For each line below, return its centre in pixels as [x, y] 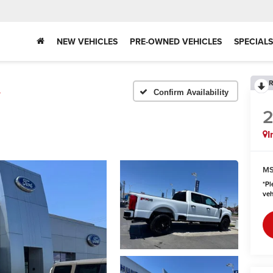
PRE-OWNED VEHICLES [176, 41]
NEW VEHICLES [87, 41]
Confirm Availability [191, 92]
